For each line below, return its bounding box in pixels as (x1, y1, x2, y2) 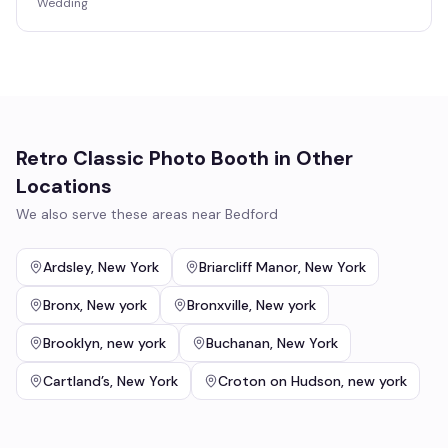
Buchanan (206, 334, 270, 352)
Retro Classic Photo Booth (16, 145, 269, 171)
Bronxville (187, 296, 249, 314)
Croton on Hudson (218, 372, 341, 390)
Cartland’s (43, 372, 110, 390)
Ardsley (43, 258, 91, 276)
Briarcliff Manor (199, 258, 298, 276)
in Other (269, 145, 353, 171)
